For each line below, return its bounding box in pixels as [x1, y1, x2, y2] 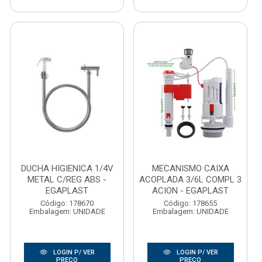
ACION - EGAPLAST [152, 185, 229, 196]
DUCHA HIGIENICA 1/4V [20, 163, 113, 174]
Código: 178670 [40, 199, 94, 208]
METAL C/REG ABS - [27, 174, 106, 185]
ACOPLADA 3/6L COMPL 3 [139, 174, 242, 185]
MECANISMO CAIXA [151, 163, 229, 174]
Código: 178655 [164, 199, 217, 208]
